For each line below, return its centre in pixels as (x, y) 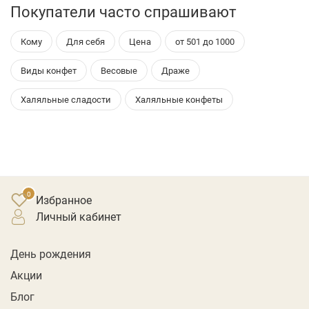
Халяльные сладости (66, 99)
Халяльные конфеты (179, 99)
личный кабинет (82, 217)
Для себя (86, 41)
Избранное (64, 199)
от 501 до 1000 (205, 41)
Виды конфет (49, 70)
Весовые (119, 70)
